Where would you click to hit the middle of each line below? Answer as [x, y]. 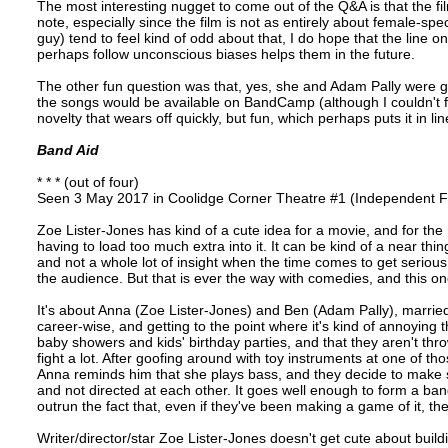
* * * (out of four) [87, 181]
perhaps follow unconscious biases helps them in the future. [225, 53]
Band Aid [67, 149]
